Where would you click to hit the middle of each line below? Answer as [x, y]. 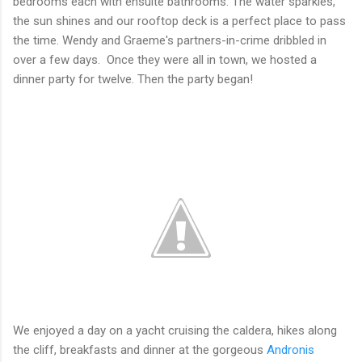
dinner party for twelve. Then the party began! [133, 79]
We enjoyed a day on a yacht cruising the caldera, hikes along [175, 330]
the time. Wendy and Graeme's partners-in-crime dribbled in [170, 40]
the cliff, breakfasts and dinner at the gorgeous [140, 349]
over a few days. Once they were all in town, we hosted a [165, 59]
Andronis [290, 349]
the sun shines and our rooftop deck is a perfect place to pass [179, 21]
